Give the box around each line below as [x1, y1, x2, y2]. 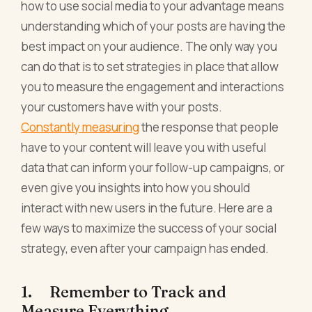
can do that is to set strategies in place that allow [21, 58, 279, 75]
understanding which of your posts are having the [21, 18, 286, 35]
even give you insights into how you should [21, 180, 251, 196]
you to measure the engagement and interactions [21, 79, 285, 95]
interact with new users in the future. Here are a [21, 200, 273, 217]
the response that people [139, 119, 279, 136]
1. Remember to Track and [21, 282, 227, 302]
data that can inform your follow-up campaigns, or [21, 159, 286, 176]
